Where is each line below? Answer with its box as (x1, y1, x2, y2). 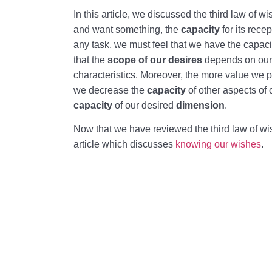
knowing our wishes (175, 139, 262, 150)
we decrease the (73, 84, 148, 95)
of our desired (112, 100, 177, 110)
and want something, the (73, 24, 182, 35)
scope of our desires (107, 54, 203, 65)
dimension (176, 100, 225, 110)
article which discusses (73, 139, 176, 150)
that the (73, 54, 108, 65)
